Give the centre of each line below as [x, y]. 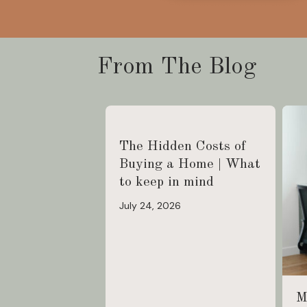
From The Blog [177, 67]
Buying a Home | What [190, 164]
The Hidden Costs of [183, 146]
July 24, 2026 [150, 205]
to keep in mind [167, 182]
